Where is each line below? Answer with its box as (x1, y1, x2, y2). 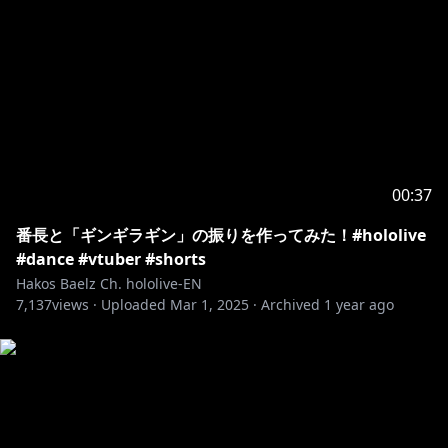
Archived (261, 295, 320, 314)
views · (52, 295, 97, 314)
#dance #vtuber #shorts (16, 248, 206, 270)
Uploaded (101, 295, 166, 314)
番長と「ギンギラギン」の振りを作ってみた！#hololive (16, 224, 426, 246)
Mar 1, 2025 (170, 295, 249, 314)
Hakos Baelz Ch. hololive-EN (16, 274, 202, 293)
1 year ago (324, 295, 394, 314)
